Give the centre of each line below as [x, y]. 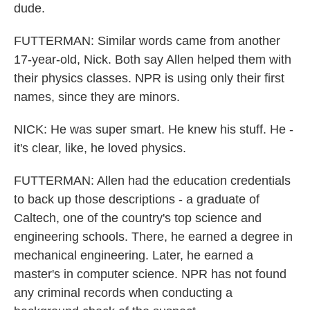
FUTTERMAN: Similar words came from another [147, 41]
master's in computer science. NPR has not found [150, 274]
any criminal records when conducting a [123, 293]
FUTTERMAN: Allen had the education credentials [152, 181]
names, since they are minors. [97, 97]
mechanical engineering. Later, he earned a [134, 255]
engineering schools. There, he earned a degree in [153, 237]
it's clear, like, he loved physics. [100, 148]
